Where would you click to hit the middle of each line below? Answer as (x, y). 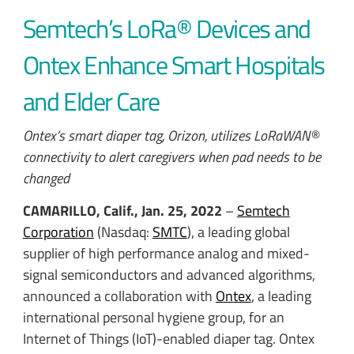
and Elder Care (91, 101)
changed (46, 178)
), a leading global (238, 232)
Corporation (58, 232)
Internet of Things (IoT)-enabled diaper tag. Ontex (168, 339)
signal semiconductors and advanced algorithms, (169, 275)
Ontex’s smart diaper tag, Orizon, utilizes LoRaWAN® (171, 135)
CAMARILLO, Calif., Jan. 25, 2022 (124, 211)
